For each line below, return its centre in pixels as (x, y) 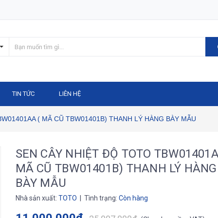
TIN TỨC (23, 94)
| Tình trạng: (98, 198)
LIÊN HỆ (70, 94)
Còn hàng (133, 198)
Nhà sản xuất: (37, 198)
